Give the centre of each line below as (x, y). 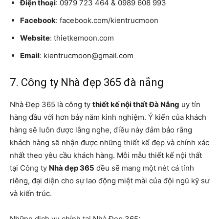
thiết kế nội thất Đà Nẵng (136, 105)
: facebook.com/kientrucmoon (107, 21)
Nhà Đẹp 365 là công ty (51, 105)
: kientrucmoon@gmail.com (87, 56)
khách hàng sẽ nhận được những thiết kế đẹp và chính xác (109, 143)
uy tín (190, 105)
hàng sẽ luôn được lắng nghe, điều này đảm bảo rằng (101, 130)
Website (35, 38)
